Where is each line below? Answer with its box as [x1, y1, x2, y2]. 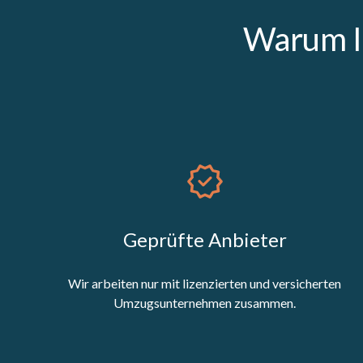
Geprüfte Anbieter [122, 227, 287, 251]
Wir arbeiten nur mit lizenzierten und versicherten [68, 275, 342, 291]
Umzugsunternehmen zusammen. [113, 294, 297, 310]
